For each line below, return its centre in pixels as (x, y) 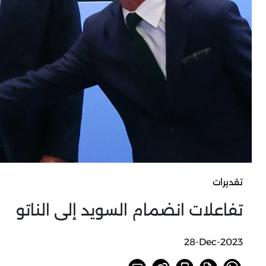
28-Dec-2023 (213, 242)
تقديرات (228, 182)
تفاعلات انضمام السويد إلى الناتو (129, 210)
